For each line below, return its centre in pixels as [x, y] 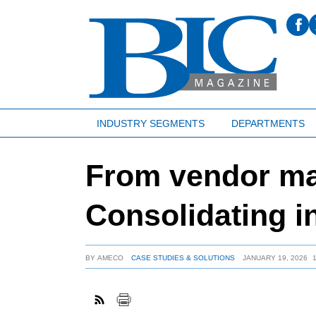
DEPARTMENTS [268, 123]
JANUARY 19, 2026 [275, 257]
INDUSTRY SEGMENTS [150, 123]
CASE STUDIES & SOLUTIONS [183, 257]
